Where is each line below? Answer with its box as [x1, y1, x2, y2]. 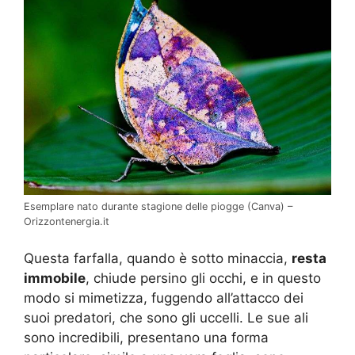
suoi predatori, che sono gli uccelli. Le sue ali [24, 310, 308, 326]
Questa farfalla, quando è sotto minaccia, [24, 250, 292, 267]
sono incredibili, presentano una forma [24, 330, 269, 346]
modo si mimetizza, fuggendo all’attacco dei [24, 290, 303, 307]
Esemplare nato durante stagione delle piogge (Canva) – [24, 200, 292, 212]
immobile [24, 270, 86, 287]
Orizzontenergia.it [24, 215, 109, 227]
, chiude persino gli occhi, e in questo [86, 270, 321, 287]
